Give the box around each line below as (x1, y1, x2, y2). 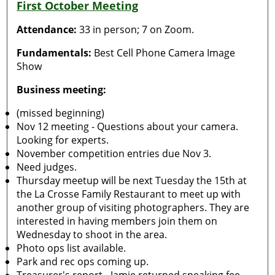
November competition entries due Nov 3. (17, 147, 212, 160)
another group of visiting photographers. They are (17, 201, 250, 214)
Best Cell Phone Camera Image (91, 46, 236, 60)
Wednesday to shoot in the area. (17, 228, 168, 241)
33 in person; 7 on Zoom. (77, 23, 195, 36)
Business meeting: (17, 83, 107, 96)
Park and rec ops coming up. (17, 255, 149, 268)
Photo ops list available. (17, 241, 126, 255)
